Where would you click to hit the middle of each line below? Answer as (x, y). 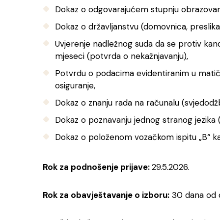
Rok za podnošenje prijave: (97, 167)
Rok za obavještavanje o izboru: (106, 195)
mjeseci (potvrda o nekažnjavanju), (122, 56)
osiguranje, (75, 85)
